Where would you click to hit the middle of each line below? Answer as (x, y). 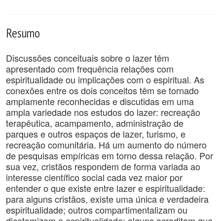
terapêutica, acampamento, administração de (95, 123)
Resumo (23, 33)
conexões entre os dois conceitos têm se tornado (102, 90)
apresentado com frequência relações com (90, 69)
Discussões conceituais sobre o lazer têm (88, 58)
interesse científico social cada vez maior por (94, 177)
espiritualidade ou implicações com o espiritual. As (105, 79)
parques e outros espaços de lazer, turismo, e (96, 134)
